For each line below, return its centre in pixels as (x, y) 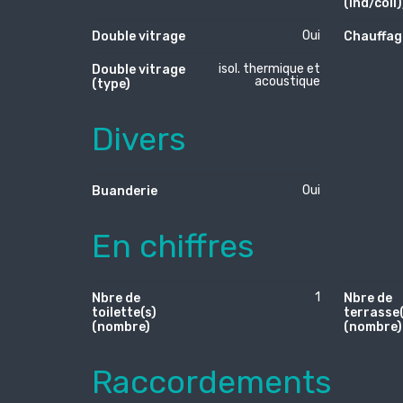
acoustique (288, 81)
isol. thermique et (270, 68)
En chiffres (173, 246)
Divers (139, 139)
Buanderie (125, 191)
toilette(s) (124, 312)
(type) (111, 84)
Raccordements (212, 381)
